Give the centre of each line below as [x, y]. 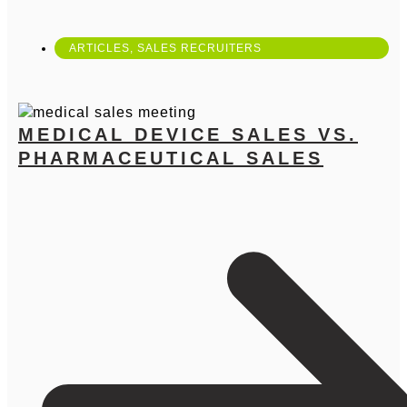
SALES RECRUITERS [199, 49]
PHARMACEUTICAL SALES [171, 159]
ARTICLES [99, 49]
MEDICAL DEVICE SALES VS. [188, 135]
